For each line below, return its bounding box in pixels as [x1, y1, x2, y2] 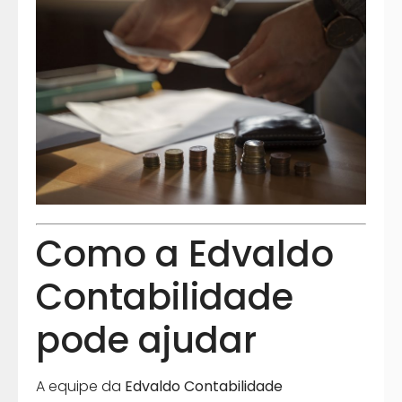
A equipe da [36, 376, 125, 398]
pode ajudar [36, 315, 257, 366]
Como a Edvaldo [36, 229, 334, 280]
